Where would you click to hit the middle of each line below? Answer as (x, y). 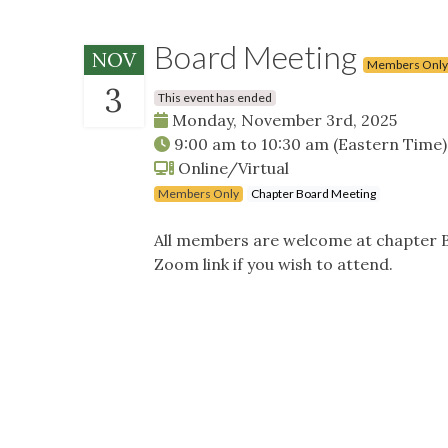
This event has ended (215, 97)
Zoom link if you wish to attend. (273, 263)
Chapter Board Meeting (313, 193)
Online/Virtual (231, 167)
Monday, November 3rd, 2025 (282, 119)
